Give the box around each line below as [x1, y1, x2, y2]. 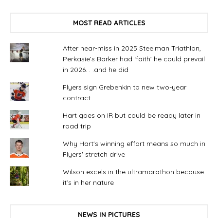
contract [62, 93, 91, 103]
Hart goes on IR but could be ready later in [62, 111, 200, 120]
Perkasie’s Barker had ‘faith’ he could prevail [62, 54, 205, 64]
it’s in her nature [62, 178, 114, 187]
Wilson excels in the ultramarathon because [62, 167, 204, 177]
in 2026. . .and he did [62, 65, 128, 74]
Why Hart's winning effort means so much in [62, 139, 205, 148]
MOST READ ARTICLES [73, 18, 145, 28]
